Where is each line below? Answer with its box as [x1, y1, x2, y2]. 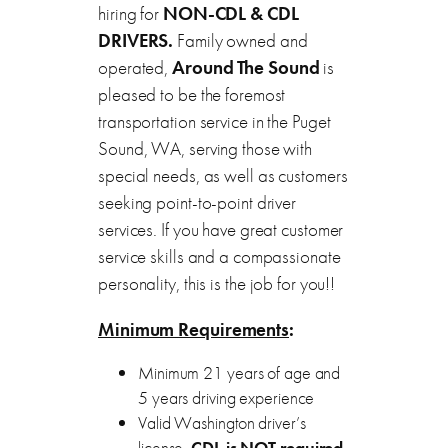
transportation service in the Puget [98, 108, 331, 134]
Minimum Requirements [98, 316, 289, 342]
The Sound [237, 54, 320, 80]
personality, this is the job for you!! [98, 270, 336, 296]
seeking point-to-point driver [98, 189, 297, 215]
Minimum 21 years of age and [138, 361, 341, 386]
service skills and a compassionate [98, 243, 341, 269]
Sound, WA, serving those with [98, 135, 313, 161]
